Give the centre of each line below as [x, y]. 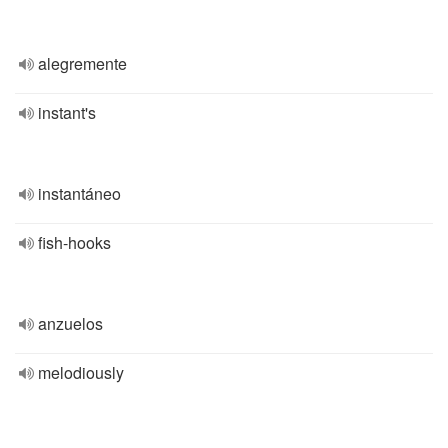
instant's [67, 112]
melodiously [81, 372]
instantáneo [79, 193]
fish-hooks [74, 242]
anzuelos [70, 323]
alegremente [82, 63]
